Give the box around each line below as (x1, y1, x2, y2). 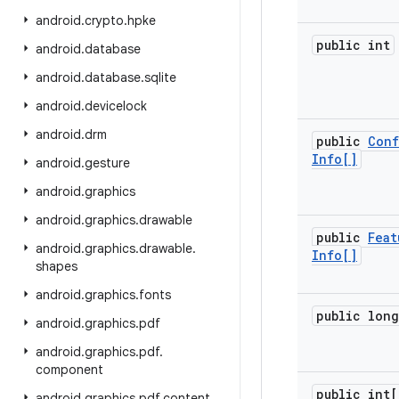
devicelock (85, 98, 147, 114)
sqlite (144, 69, 176, 85)
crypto (85, 12, 124, 28)
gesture (85, 155, 130, 171)
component (36, 362, 103, 378)
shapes (36, 258, 77, 274)
